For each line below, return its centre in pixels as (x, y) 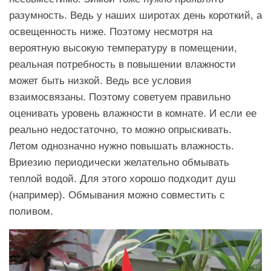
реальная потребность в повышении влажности (122, 64)
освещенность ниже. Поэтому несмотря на (111, 32)
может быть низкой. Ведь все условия (100, 81)
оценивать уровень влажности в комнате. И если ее (133, 113)
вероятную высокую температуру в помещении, (123, 48)
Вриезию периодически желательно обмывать (119, 162)
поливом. (31, 211)
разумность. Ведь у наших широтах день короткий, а (135, 15)
